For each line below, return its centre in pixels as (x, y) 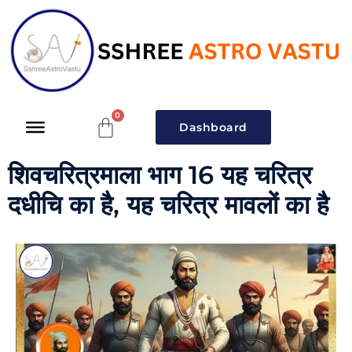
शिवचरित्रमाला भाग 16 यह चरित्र (160, 175)
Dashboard (213, 128)
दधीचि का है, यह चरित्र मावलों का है (169, 205)
